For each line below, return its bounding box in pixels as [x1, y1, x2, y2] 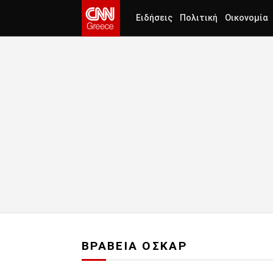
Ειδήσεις [136, 13, 172, 23]
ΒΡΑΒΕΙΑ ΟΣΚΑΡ [82, 239, 187, 253]
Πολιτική [180, 13, 218, 23]
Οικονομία [225, 13, 268, 23]
